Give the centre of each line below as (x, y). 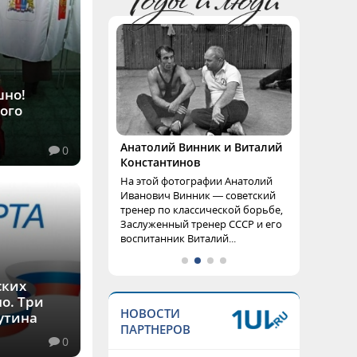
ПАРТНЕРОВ (155, 329)
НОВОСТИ (150, 313)
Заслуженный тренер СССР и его (201, 224)
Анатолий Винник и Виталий (201, 147)
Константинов (160, 162)
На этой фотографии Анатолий (196, 181)
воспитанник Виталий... (178, 238)
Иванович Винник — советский (198, 195)
